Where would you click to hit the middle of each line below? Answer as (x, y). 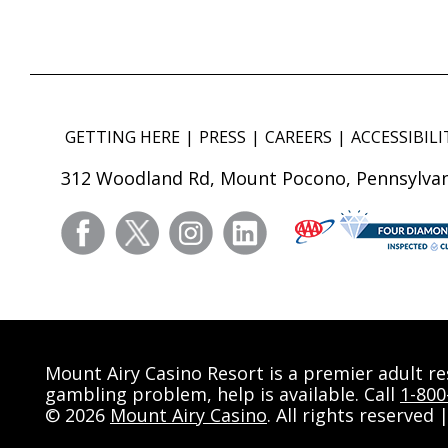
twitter (184, 222)
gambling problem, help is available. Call (222, 393)
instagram (252, 222)
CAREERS (298, 136)
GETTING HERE (122, 136)
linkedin (297, 222)
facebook (140, 222)
